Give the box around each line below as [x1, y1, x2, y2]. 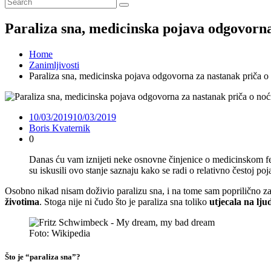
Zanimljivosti [29, 59, 79, 70]
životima [5, 196, 39, 207]
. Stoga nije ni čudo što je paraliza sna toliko [39, 196, 209, 207]
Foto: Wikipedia [29, 227, 90, 238]
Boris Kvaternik [29, 122, 90, 133]
